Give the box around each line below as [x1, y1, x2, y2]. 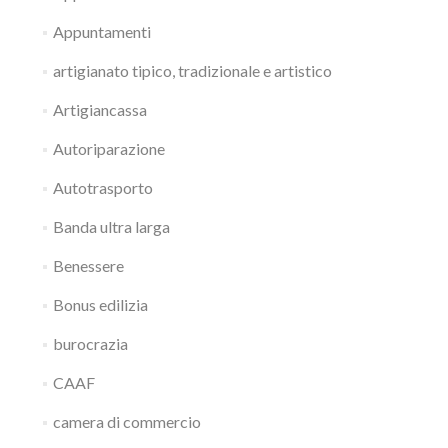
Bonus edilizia [52, 295, 148, 314]
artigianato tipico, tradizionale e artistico [52, 61, 332, 80]
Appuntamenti [52, 22, 151, 41]
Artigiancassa [52, 100, 147, 119]
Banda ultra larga [52, 217, 170, 236]
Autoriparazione [52, 139, 165, 158]
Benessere [52, 256, 124, 275]
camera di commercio [52, 412, 201, 431]
